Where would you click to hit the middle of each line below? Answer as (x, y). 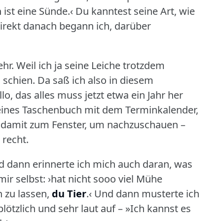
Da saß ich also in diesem (95, 80)
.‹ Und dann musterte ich (143, 193)
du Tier (69, 193)
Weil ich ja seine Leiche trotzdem (91, 65)
